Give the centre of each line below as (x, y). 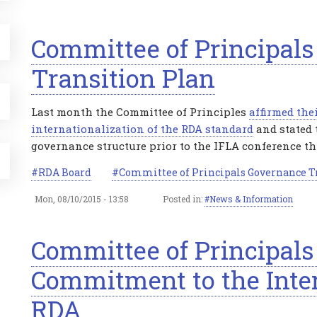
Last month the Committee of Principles (140, 112)
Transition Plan (123, 78)
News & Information (251, 199)
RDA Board (65, 172)
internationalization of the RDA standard (142, 129)
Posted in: (184, 199)
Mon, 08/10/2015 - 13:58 (82, 199)
